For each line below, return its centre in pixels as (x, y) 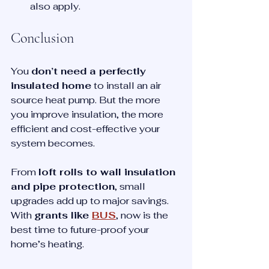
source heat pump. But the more (87, 100)
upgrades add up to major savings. (91, 201)
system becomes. (53, 144)
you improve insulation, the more (88, 115)
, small (131, 187)
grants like (63, 216)
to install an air (127, 86)
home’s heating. (47, 244)
